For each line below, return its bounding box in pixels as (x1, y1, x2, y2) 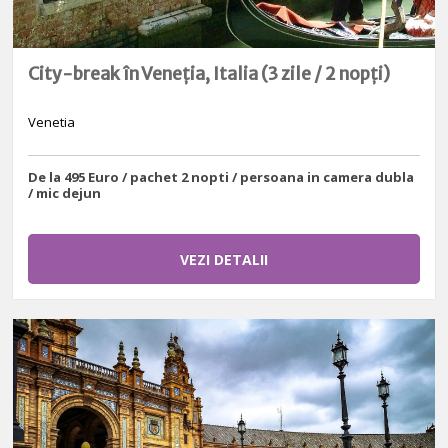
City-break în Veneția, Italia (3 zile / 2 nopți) (28, 63, 391, 86)
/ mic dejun (28, 183, 102, 202)
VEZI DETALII (179, 250, 268, 270)
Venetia (28, 113, 76, 132)
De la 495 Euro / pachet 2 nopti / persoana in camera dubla (28, 167, 415, 186)
